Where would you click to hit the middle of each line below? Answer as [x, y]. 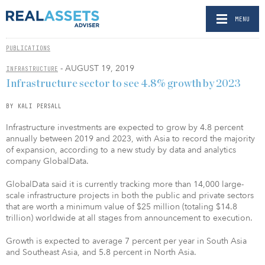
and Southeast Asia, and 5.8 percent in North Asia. [101, 252]
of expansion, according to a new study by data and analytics [121, 150]
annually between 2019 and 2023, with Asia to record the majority [130, 138]
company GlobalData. [47, 161]
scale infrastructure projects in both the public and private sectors [130, 195]
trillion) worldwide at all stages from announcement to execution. [129, 218]
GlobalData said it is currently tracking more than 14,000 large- [125, 184]
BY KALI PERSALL [34, 106]
